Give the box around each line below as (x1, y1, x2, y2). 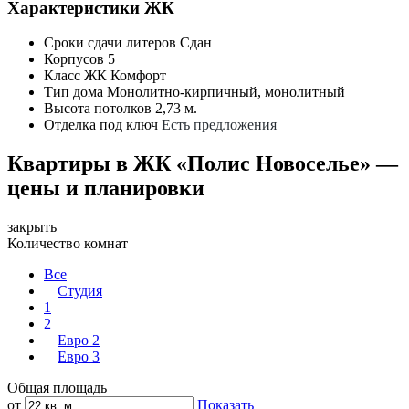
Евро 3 (58, 349, 100, 365)
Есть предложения (162, 117, 277, 133)
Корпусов (44, 51, 104, 68)
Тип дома (44, 84, 103, 100)
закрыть (7, 219, 57, 236)
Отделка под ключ (44, 117, 158, 133)
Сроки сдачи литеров (44, 35, 176, 51)
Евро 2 (58, 332, 100, 349)
